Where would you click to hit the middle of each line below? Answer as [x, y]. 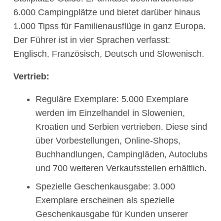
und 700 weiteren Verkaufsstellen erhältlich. [121, 168]
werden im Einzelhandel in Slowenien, [110, 113]
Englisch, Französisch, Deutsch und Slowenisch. [109, 54]
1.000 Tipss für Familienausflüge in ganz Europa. [110, 26]
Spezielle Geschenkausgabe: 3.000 [105, 187]
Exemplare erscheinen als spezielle [105, 201]
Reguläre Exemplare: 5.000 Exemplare [112, 99]
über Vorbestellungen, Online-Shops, [108, 141]
